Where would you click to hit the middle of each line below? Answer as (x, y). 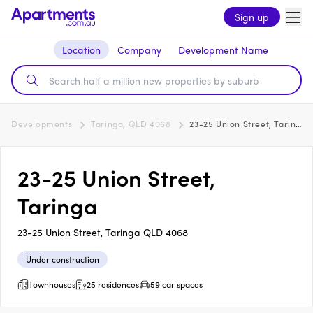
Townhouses (52, 284)
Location (81, 50)
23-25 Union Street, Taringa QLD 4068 (103, 232)
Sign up (252, 17)
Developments (42, 124)
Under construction (63, 259)
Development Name (223, 50)
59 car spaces (176, 284)
